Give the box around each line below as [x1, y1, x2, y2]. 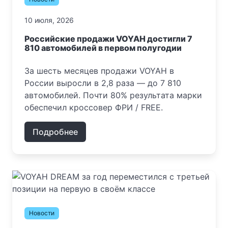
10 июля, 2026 [24, 15, 74, 24]
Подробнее [33, 126, 78, 137]
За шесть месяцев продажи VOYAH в [24, 65, 174, 76]
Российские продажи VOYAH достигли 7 [24, 33, 192, 44]
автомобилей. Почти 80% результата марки [24, 90, 202, 100]
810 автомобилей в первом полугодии [24, 42, 182, 53]
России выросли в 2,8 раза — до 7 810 [24, 77, 181, 88]
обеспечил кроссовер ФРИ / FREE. [24, 102, 163, 112]
